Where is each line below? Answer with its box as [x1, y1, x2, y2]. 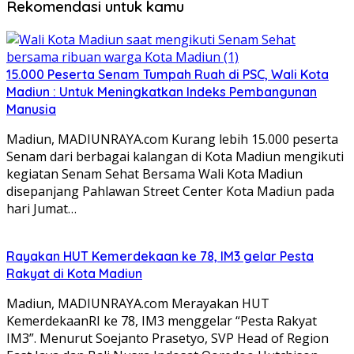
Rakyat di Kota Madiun [6, 265, 142, 281]
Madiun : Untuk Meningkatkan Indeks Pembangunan [6, 83, 317, 100]
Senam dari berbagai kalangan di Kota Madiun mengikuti [6, 147, 344, 165]
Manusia [6, 100, 56, 117]
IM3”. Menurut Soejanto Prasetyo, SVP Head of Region [6, 329, 329, 347]
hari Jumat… [6, 199, 77, 217]
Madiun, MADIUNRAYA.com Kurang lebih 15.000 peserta [6, 130, 338, 148]
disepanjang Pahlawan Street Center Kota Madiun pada [6, 182, 334, 200]
